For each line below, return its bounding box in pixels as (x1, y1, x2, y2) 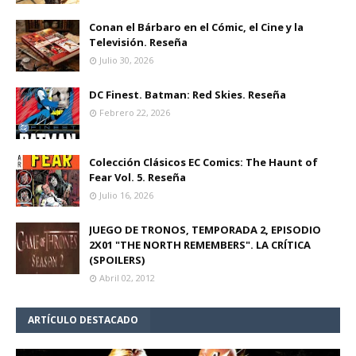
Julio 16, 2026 (99, 189, 153, 202)
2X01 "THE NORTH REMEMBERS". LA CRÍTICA (89, 238, 311, 253)
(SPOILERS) (89, 253, 145, 268)
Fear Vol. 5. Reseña (89, 170, 186, 185)
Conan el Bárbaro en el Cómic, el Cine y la (89, 20, 304, 35)
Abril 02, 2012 (99, 272, 155, 284)
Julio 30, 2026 (99, 54, 153, 67)
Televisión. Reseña (89, 35, 188, 50)
